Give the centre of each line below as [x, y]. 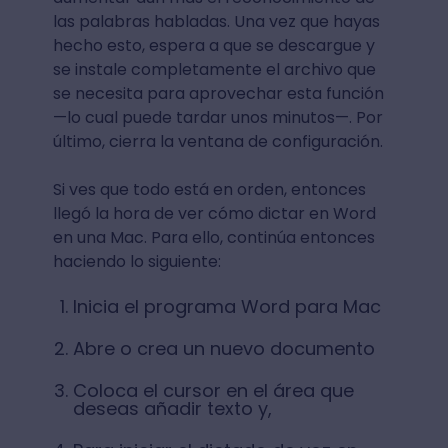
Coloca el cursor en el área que [213, 391]
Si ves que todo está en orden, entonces [209, 190]
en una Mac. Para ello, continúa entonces [213, 238]
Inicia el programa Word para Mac [226, 307]
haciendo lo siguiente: [136, 262]
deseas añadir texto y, [174, 409]
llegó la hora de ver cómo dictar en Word [214, 214]
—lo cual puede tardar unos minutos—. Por [217, 118]
